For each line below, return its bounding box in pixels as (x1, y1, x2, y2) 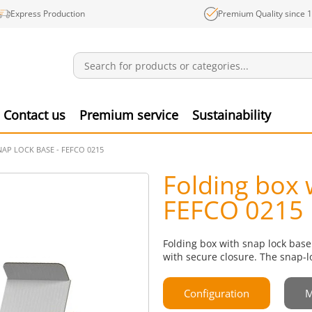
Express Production (10, 8, 85, 19)
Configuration (184, 286, 249, 300)
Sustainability (192, 107, 271, 123)
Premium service (79, 107, 178, 123)
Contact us (3, 107, 65, 123)
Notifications (185, 81, 233, 93)
